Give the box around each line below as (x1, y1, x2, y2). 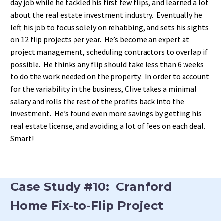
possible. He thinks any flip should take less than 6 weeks (10, 59, 204, 69)
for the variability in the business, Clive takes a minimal (10, 83, 197, 94)
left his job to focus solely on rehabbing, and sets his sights (10, 22, 209, 32)
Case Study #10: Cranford (10, 179, 172, 194)
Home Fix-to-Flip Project (10, 198, 163, 213)
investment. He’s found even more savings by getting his (10, 108, 202, 118)
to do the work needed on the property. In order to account (10, 71, 209, 81)
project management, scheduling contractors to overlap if (10, 46, 208, 57)
